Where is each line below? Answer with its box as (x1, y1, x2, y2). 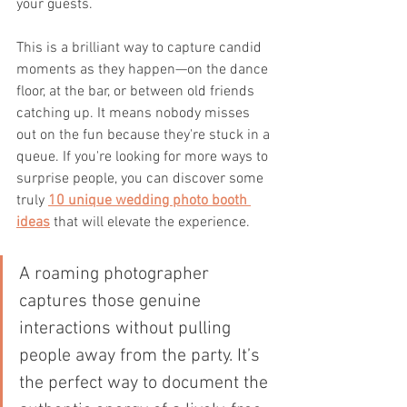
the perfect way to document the (19, 372, 273, 394)
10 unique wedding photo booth (48, 191, 251, 210)
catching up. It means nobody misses (16, 104, 253, 123)
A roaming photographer (19, 263, 213, 285)
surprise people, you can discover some (16, 169, 267, 188)
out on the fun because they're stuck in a (16, 125, 273, 144)
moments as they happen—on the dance (16, 60, 272, 79)
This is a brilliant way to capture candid (16, 38, 265, 57)
